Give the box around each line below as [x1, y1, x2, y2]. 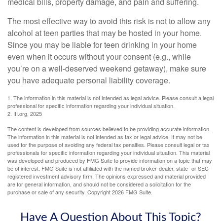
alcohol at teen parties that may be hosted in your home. [7, 27, 202, 38]
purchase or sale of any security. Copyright [7, 187, 112, 196]
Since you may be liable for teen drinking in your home [7, 38, 197, 50]
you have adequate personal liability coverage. [7, 74, 170, 86]
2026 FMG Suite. [112, 187, 152, 196]
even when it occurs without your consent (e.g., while [7, 50, 191, 62]
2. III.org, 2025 [7, 109, 42, 117]
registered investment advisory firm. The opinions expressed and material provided [7, 172, 206, 180]
